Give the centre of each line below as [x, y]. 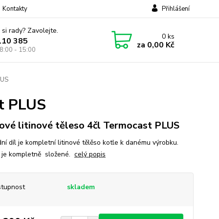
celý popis [90, 154]
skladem [81, 187]
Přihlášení [175, 9]
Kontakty [15, 9]
